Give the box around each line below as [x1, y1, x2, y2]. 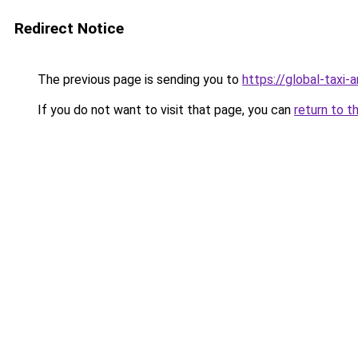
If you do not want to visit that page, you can [34, 102, 294, 117]
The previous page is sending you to [34, 72, 242, 87]
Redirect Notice [14, 19, 124, 38]
